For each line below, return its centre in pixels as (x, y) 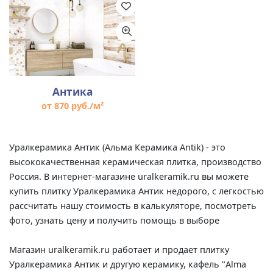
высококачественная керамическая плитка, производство (135, 162)
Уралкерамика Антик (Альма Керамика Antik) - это (117, 147)
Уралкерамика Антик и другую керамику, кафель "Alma (128, 264)
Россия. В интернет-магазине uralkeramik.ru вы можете (129, 177)
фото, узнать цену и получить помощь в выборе (114, 221)
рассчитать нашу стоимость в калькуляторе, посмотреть (133, 206)
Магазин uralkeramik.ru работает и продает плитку (119, 250)
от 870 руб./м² (72, 106)
